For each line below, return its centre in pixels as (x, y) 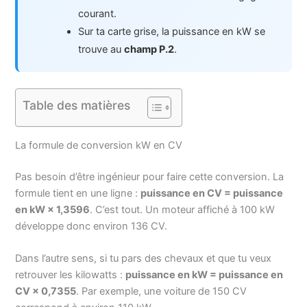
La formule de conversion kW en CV (99, 146)
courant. (98, 14)
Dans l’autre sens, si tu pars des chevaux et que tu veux (144, 259)
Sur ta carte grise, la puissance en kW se (172, 32)
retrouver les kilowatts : (71, 275)
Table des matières (77, 105)
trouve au (101, 50)
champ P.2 (149, 50)
